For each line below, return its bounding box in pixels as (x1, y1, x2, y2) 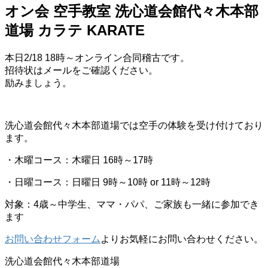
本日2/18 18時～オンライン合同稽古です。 (5, 52, 190, 63)
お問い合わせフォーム (5, 233, 100, 244)
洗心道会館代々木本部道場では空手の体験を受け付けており (5, 120, 263, 130)
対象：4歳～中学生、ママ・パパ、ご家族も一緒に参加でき (5, 199, 259, 209)
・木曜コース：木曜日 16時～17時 (5, 154, 153, 165)
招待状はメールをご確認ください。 (5, 65, 158, 75)
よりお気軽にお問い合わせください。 (100, 233, 263, 244)
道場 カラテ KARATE (5, 22, 145, 38)
